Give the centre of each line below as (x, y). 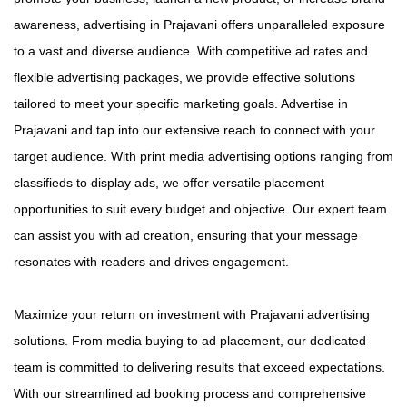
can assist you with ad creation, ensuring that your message (186, 236)
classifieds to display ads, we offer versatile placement (169, 183)
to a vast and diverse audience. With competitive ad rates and (191, 51)
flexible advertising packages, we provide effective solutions (184, 78)
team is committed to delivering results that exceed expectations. (199, 367)
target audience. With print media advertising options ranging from (203, 157)
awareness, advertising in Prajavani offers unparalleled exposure (199, 25)
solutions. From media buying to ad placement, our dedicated (190, 341)
